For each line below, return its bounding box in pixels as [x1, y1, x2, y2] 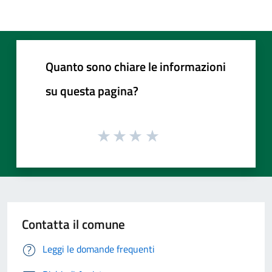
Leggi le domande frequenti [42, 242, 155, 257]
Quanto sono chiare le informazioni [46, 56, 226, 76]
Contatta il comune [22, 214, 125, 234]
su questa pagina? [46, 81, 138, 100]
